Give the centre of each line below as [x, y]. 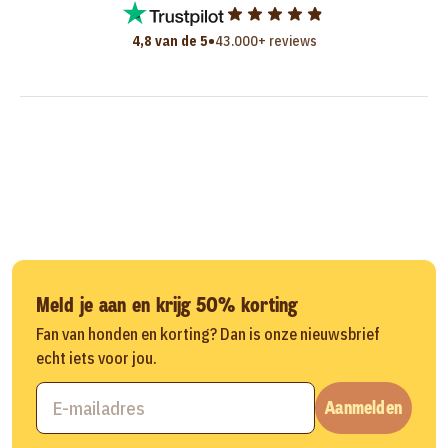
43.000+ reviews [265, 41]
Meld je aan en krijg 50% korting [166, 305]
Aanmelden [363, 407]
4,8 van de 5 [169, 41]
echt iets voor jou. [96, 358]
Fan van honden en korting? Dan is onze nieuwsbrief [208, 334]
